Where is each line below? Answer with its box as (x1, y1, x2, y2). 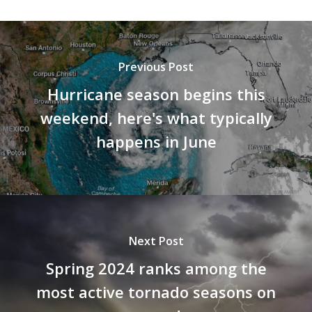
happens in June (95, 130, 217, 152)
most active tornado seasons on (36, 281, 276, 302)
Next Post (128, 233, 184, 249)
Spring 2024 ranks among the (45, 257, 267, 279)
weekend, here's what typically (40, 107, 272, 128)
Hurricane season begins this (47, 83, 265, 104)
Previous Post (118, 58, 194, 75)
